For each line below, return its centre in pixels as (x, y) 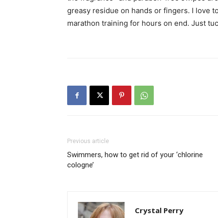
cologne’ (81, 165)
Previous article (88, 141)
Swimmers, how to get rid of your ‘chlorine (135, 155)
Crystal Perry (159, 210)
